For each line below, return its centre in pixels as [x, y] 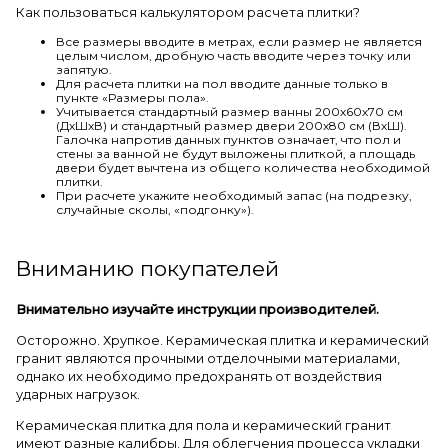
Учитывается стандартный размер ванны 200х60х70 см [229, 112]
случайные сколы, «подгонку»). [155, 210]
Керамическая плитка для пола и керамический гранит [203, 425]
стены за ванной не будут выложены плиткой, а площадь [235, 154]
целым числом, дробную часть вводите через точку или [233, 56]
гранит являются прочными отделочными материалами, [208, 358]
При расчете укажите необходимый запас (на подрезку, [234, 196]
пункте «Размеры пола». [132, 98]
